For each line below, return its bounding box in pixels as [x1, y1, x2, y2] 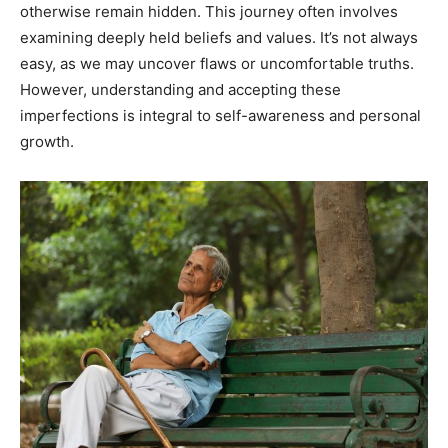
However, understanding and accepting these [20, 79, 341, 99]
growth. [20, 131, 74, 151]
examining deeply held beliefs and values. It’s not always [20, 27, 418, 47]
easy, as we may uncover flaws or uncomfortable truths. [20, 53, 414, 73]
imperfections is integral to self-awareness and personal [20, 105, 421, 125]
